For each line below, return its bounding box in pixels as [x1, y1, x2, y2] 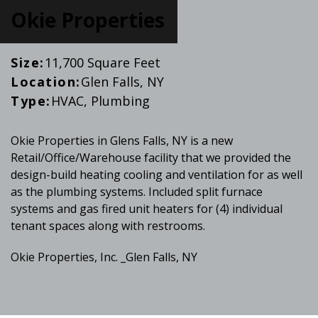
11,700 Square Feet [44, 53, 160, 71]
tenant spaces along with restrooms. [11, 217, 205, 234]
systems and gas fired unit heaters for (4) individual [11, 200, 283, 216]
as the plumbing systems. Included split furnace [11, 183, 263, 199]
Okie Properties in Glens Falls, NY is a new [11, 132, 233, 148]
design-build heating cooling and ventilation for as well [11, 166, 302, 182]
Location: [11, 72, 81, 90]
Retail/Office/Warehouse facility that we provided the [11, 149, 291, 165]
